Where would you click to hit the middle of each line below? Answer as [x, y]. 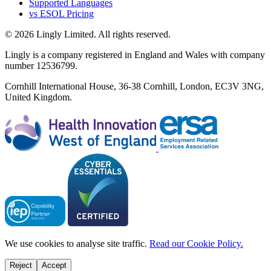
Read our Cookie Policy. [196, 243]
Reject [21, 265]
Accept [54, 265]
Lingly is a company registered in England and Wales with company [135, 54]
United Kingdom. [38, 97]
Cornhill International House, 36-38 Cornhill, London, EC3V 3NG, [134, 86]
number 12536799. [41, 65]
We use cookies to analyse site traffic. [76, 243]
